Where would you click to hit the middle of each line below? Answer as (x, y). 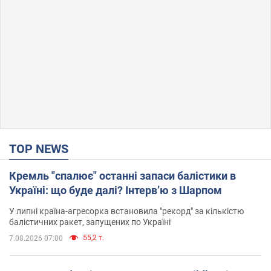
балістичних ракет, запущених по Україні (90, 222)
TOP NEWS (42, 149)
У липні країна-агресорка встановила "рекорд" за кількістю (126, 211)
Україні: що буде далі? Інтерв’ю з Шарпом (116, 190)
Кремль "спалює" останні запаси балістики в (122, 175)
